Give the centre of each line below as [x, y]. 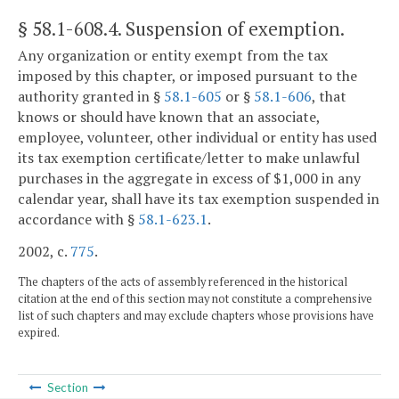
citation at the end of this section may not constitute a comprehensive [195, 298]
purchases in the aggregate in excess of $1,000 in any [189, 179]
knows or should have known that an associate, [169, 117]
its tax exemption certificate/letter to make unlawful [189, 158]
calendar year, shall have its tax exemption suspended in [199, 199]
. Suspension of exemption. [231, 28]
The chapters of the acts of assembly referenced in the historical [183, 281]
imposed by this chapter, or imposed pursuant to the [187, 76]
